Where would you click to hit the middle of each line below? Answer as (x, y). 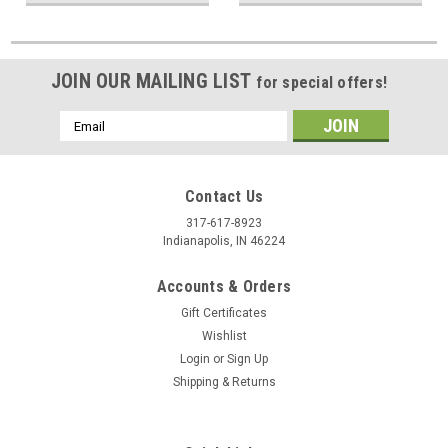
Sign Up (248, 359)
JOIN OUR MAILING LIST (153, 81)
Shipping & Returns (224, 382)
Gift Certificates (224, 313)
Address (86, 141)
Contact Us (224, 197)
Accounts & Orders (224, 287)
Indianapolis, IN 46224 (224, 241)
